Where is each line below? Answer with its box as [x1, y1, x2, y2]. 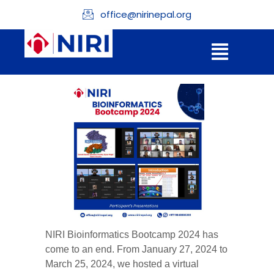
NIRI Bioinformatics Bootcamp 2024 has [45, 229, 218, 240]
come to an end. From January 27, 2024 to [45, 243, 228, 254]
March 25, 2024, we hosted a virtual [45, 258, 199, 269]
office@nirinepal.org [100, 8, 192, 21]
